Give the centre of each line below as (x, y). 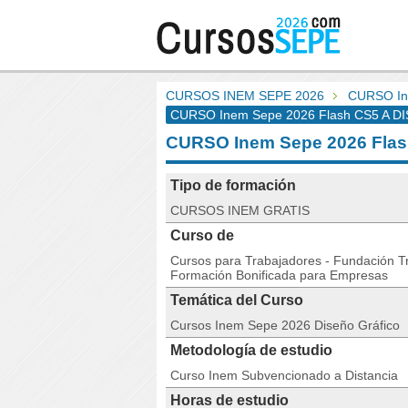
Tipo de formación (233, 185)
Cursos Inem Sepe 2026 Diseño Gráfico (285, 325)
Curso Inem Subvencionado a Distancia (284, 375)
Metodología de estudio (251, 350)
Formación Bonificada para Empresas (279, 275)
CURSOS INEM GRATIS (240, 210)
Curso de (202, 235)
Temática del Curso (237, 300)
